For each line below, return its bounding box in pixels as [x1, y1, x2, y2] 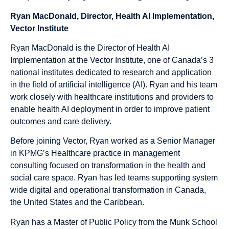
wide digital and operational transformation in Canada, [10, 186, 206, 195]
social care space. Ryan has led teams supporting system [10, 173, 218, 182]
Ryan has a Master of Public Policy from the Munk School [10, 217, 217, 226]
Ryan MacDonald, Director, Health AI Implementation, [10, 11, 214, 20]
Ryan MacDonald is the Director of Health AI [10, 43, 170, 52]
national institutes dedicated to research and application [10, 67, 212, 77]
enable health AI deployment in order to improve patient [10, 104, 210, 113]
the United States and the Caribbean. [10, 198, 146, 207]
